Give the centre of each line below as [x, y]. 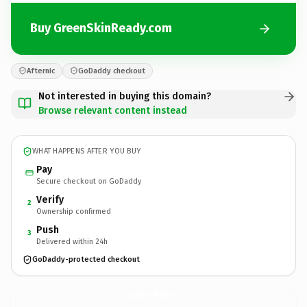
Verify [50, 199]
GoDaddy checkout [112, 71]
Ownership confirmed [74, 211]
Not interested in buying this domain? [125, 96]
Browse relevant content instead [113, 110]
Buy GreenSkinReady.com [101, 28]
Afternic [41, 71]
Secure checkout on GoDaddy [89, 181]
